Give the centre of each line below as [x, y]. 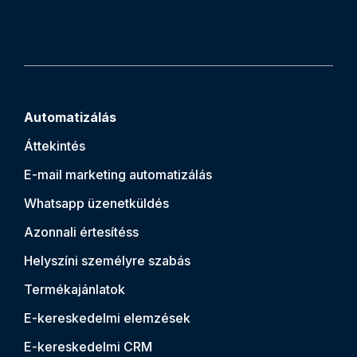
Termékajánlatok [75, 289]
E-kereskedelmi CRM [88, 346]
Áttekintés [55, 145]
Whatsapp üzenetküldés [96, 203]
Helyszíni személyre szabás [107, 260]
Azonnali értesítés [78, 231]
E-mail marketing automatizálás [118, 174]
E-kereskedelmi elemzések [107, 318]
